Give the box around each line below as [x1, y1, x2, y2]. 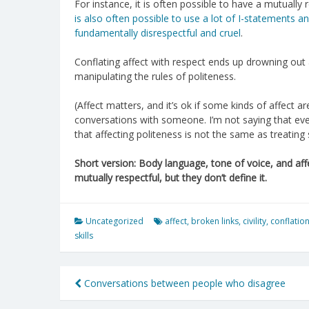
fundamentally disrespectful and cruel [74, 26, 241, 39]
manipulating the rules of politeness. [74, 69, 236, 83]
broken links [191, 215, 239, 227]
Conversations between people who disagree [81, 276, 286, 290]
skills [74, 229, 93, 241]
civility [243, 215, 266, 227]
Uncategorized [86, 215, 143, 227]
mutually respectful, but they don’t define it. [74, 170, 267, 184]
